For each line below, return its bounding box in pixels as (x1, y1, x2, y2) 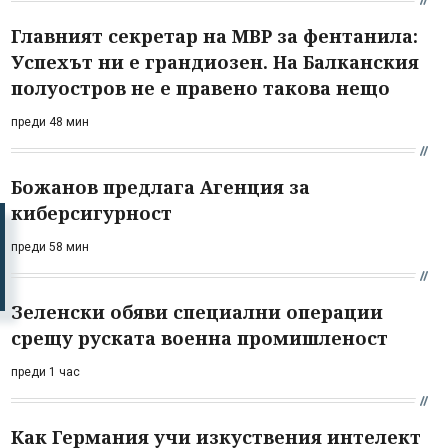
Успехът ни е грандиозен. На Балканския (11, 50, 419, 74)
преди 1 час (11, 365, 80, 379)
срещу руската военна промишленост (11, 326, 388, 350)
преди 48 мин (11, 115, 89, 129)
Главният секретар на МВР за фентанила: (11, 24, 418, 48)
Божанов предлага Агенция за (11, 175, 310, 199)
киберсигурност (11, 201, 172, 225)
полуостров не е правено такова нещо (11, 76, 390, 100)
